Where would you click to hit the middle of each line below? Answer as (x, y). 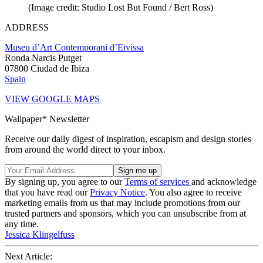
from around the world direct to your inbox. (85, 149)
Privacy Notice (117, 192)
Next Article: (28, 256)
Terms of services (158, 181)
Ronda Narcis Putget (43, 58)
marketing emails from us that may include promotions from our (122, 203)
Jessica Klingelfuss (40, 234)
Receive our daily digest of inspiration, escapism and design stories (128, 139)
